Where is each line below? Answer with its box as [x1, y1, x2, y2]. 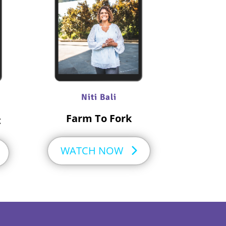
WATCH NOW [60, 144, 123, 158]
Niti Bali [81, 92, 117, 103]
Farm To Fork [66, 111, 132, 126]
